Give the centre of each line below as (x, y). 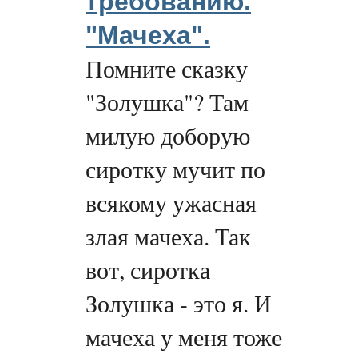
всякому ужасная (171, 203)
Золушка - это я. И (179, 304)
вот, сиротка (148, 270)
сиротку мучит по (175, 169)
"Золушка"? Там (167, 102)
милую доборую (168, 136)
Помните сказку (167, 69)
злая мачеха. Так (168, 237)
